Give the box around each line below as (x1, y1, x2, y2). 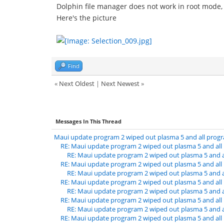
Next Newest (101, 79, 139, 88)
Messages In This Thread (55, 117, 121, 125)
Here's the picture (56, 13, 116, 22)
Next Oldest (59, 79, 94, 88)
